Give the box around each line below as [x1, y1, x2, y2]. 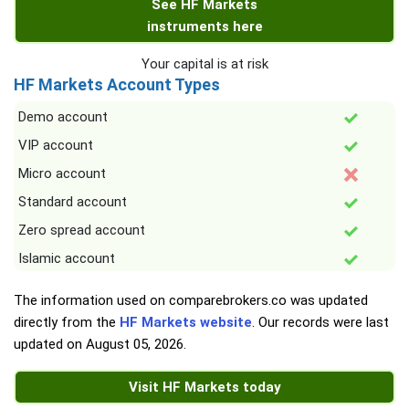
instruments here [146, 18, 263, 36]
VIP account [18, 137, 93, 154]
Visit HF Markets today [128, 379, 281, 396]
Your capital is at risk [141, 56, 268, 73]
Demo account [18, 109, 108, 126]
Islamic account [18, 250, 115, 267]
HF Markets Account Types [14, 75, 220, 95]
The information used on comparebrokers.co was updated [14, 292, 368, 309]
